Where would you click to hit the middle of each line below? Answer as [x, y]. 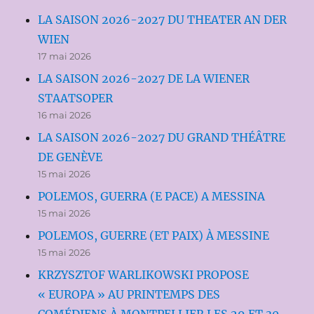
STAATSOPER [76, 98]
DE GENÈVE [70, 157]
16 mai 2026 [65, 115]
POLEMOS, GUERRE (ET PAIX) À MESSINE [154, 235]
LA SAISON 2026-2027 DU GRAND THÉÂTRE [162, 137]
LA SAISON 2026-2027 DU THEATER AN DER [163, 19]
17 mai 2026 [65, 56]
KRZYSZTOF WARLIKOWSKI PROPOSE [144, 274]
